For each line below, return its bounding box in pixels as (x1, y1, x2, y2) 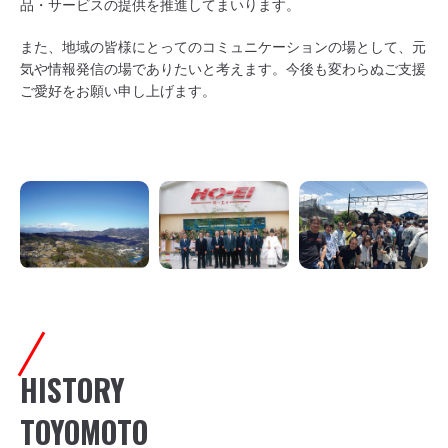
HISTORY (20, 366, 125, 412)
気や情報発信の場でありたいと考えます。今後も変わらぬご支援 (20, 58, 426, 79)
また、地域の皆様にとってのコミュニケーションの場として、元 (20, 36, 426, 57)
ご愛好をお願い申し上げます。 (20, 80, 216, 101)
